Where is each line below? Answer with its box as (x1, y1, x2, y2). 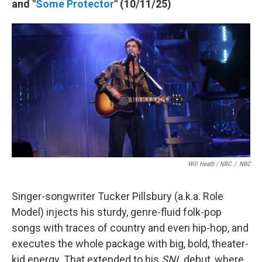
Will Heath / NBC (188, 160, 231, 168)
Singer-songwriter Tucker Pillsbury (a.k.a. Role (12, 190, 223, 203)
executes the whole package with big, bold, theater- (12, 237, 249, 250)
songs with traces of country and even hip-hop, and (12, 222, 249, 235)
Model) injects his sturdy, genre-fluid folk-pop (12, 206, 222, 219)
